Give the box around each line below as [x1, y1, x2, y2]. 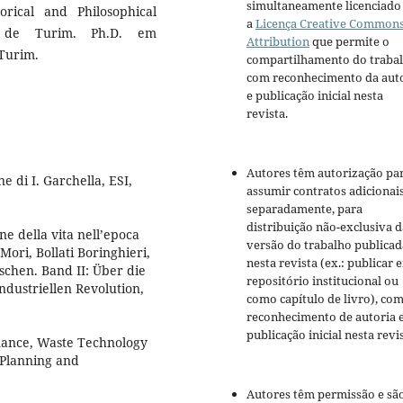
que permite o [309, 33, 390, 50]
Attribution [246, 33, 309, 50]
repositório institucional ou [246, 273, 399, 290]
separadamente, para [246, 201, 363, 218]
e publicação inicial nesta [246, 87, 383, 104]
